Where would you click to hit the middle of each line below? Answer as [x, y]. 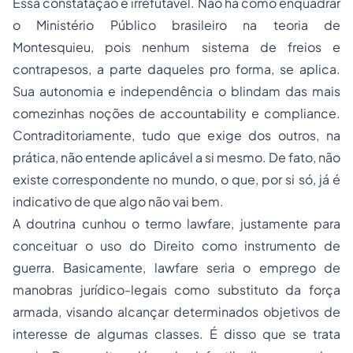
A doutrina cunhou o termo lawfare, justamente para [176, 224]
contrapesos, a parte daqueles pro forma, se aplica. [176, 69]
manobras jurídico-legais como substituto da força [176, 290]
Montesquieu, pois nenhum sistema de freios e [176, 47]
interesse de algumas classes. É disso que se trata [176, 334]
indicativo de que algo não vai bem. [118, 202]
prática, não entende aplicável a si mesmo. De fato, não [176, 158]
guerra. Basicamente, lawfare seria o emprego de [176, 268]
